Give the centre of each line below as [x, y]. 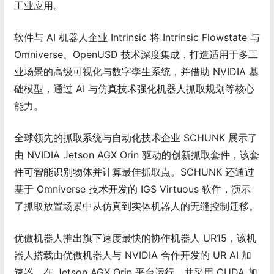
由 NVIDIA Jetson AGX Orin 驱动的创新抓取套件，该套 [137, 155]
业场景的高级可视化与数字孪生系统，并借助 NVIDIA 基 [136, 72]
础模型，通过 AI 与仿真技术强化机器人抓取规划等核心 [134, 89]
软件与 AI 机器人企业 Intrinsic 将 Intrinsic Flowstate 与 [137, 38]
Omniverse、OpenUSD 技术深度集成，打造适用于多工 [136, 55]
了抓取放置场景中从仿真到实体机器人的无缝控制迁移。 [136, 206]
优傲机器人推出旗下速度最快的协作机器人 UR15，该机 [135, 238]
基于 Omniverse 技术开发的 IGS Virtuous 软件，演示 [132, 189]
